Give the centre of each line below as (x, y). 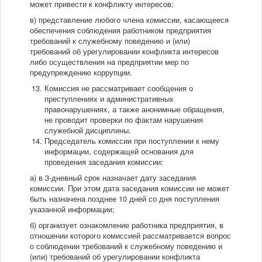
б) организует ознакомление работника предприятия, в (127, 225)
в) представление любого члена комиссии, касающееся (129, 20)
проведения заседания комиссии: (104, 162)
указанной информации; (72, 209)
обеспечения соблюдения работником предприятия (120, 30)
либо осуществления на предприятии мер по (109, 62)
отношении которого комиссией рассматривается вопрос (130, 236)
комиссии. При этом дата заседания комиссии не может (130, 188)
